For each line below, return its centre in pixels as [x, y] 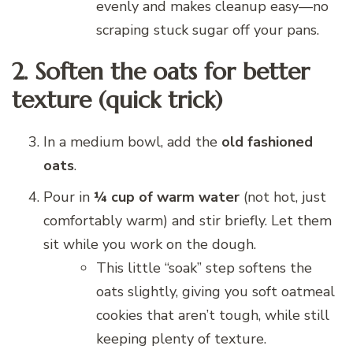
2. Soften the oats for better [161, 71]
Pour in [69, 197]
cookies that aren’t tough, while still [213, 315]
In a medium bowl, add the [132, 141]
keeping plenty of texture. [181, 338]
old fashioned [267, 141]
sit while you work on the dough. [150, 244]
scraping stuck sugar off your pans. [208, 30]
